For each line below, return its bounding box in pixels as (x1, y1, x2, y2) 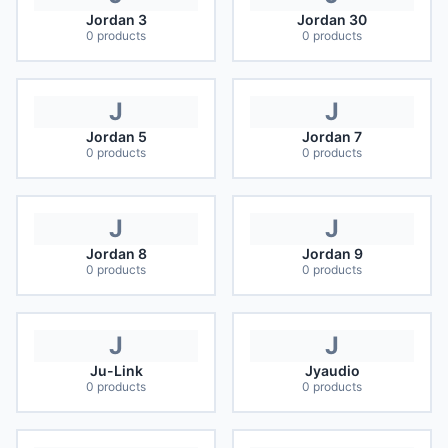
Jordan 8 (85, 245, 147, 262)
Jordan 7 (302, 128, 362, 145)
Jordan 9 (301, 245, 363, 262)
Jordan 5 (85, 128, 147, 145)
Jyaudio (304, 362, 360, 379)
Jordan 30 (297, 11, 367, 28)
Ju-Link (89, 362, 143, 379)
